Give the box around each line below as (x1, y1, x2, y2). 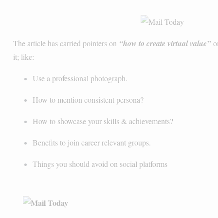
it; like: (13, 51, 35, 62)
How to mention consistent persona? (33, 94, 144, 105)
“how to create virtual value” (119, 37, 211, 49)
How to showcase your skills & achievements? (33, 115, 174, 126)
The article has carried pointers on (13, 37, 120, 48)
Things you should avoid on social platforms (33, 158, 168, 169)
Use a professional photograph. (33, 73, 128, 83)
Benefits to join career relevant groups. (33, 137, 151, 147)
